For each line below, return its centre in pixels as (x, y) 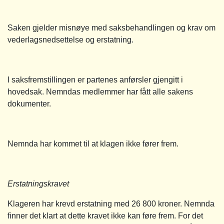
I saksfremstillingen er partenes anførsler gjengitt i (95, 79)
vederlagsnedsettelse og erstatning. (70, 39)
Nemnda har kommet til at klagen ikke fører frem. (93, 143)
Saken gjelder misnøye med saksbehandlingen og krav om (111, 27)
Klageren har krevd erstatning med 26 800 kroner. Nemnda (111, 203)
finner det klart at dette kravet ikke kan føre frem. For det (105, 215)
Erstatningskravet (38, 183)
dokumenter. (29, 103)
